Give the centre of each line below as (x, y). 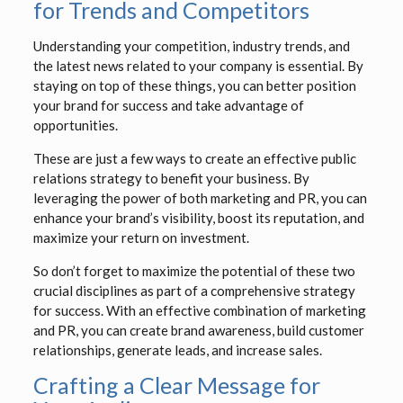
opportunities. (75, 125)
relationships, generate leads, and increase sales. (177, 350)
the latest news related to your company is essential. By (198, 66)
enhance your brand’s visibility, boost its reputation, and (198, 218)
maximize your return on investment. (141, 238)
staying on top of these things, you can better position (194, 86)
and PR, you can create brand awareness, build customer (198, 331)
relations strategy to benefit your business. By (171, 179)
